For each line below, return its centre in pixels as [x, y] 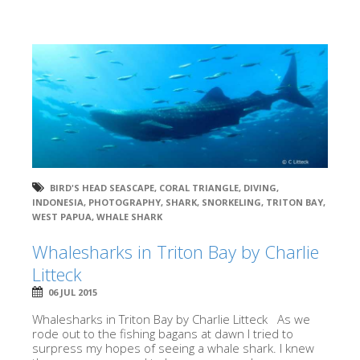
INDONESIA [58, 202]
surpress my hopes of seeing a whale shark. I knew [173, 348]
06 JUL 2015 [73, 292]
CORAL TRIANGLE [199, 187]
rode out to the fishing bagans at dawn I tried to [163, 333]
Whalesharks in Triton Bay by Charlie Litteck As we [171, 319]
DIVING [260, 187]
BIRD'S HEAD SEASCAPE [102, 187]
